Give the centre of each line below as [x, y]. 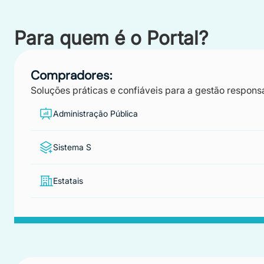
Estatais [68, 181]
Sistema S [72, 147]
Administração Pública [95, 113]
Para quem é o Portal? [111, 38]
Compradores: [71, 75]
